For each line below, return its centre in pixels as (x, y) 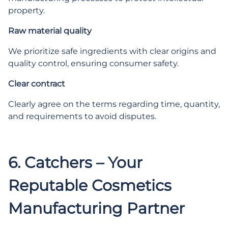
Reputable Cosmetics (90, 186)
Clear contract (37, 84)
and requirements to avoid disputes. (82, 116)
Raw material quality (50, 31)
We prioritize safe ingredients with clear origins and (112, 51)
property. (26, 10)
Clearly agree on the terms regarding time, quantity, (114, 104)
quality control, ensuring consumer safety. (93, 63)
